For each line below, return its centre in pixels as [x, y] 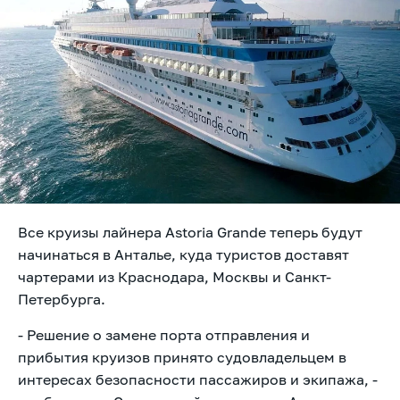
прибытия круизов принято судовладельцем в [182, 357]
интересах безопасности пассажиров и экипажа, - [198, 379]
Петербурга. [62, 299]
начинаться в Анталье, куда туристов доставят [183, 254]
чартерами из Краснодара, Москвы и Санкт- [175, 276]
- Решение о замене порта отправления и [164, 334]
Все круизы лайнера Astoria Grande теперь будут [190, 232]
